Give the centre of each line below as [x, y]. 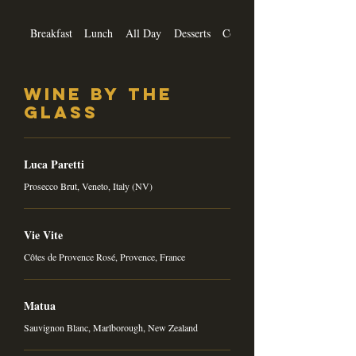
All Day [143, 33]
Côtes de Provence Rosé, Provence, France [104, 257]
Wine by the [99, 94]
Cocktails [244, 33]
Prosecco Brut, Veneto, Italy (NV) [88, 186]
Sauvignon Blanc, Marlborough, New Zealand [111, 327]
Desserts [192, 33]
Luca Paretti [54, 164]
